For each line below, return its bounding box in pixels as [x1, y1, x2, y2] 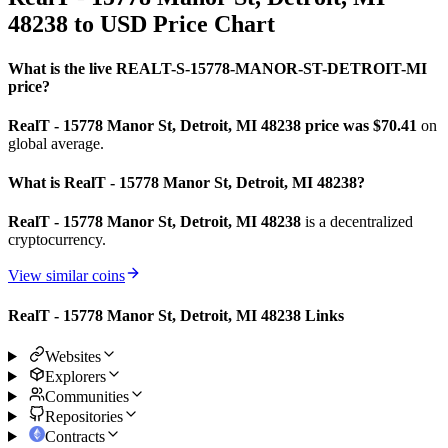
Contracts [44, 427, 105, 445]
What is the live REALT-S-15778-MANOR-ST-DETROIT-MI [8, 59, 427, 77]
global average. [8, 134, 104, 152]
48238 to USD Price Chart [8, 11, 275, 38]
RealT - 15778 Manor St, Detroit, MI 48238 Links [8, 306, 344, 324]
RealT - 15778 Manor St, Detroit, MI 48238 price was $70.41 [8, 116, 421, 134]
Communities [44, 387, 129, 405]
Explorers [44, 367, 106, 385]
